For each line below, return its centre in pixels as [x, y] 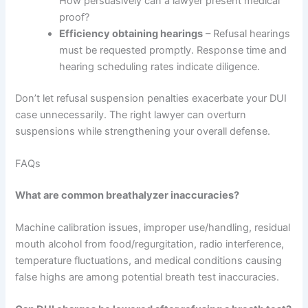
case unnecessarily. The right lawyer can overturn [131, 114]
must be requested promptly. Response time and [173, 50]
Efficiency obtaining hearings [131, 33]
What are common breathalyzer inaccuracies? [128, 195]
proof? [75, 17]
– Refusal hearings [247, 33]
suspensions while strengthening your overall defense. [143, 131]
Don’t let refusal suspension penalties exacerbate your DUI [151, 98]
